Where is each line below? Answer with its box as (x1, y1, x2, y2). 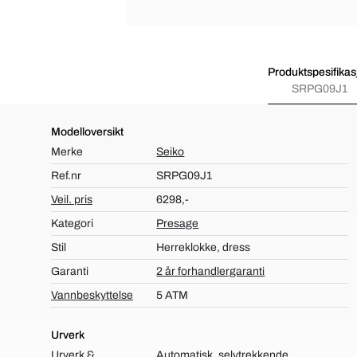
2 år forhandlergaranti (156, 265, 265, 277)
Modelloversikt (51, 126, 124, 138)
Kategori (51, 218, 93, 229)
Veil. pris (51, 194, 92, 206)
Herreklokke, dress (156, 241, 251, 253)
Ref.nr (51, 170, 81, 182)
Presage (156, 218, 199, 229)
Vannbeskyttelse (51, 289, 133, 301)
